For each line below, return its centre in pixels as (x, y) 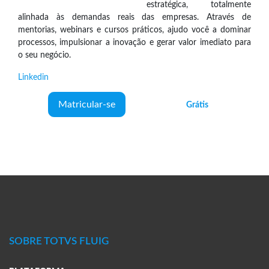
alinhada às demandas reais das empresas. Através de (134, 17)
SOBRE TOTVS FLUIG (59, 241)
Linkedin (33, 77)
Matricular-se (87, 105)
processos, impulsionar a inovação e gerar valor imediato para (134, 43)
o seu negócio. (44, 55)
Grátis (197, 104)
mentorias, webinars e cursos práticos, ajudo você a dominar (134, 30)
